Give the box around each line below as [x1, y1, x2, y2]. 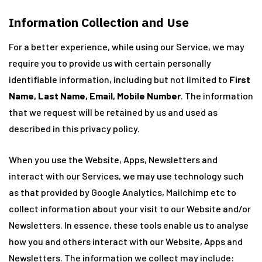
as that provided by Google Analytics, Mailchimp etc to [9, 187, 236, 198]
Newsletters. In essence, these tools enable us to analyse [9, 219, 249, 230]
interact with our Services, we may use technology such [9, 170, 244, 181]
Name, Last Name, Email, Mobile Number [9, 90, 181, 101]
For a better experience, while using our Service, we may [9, 41, 244, 52]
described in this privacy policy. [9, 123, 140, 134]
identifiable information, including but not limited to [9, 74, 229, 85]
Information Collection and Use [9, 14, 189, 30]
